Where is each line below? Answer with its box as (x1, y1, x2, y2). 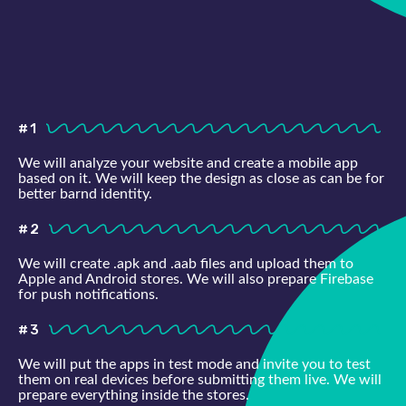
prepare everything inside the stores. (18, 388, 249, 403)
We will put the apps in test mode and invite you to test (18, 357, 371, 372)
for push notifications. (18, 287, 159, 303)
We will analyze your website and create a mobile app (18, 156, 358, 171)
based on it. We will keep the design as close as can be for (18, 171, 384, 187)
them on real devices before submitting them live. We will (18, 372, 382, 388)
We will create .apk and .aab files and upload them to (18, 256, 353, 272)
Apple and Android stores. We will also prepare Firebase (18, 272, 373, 287)
